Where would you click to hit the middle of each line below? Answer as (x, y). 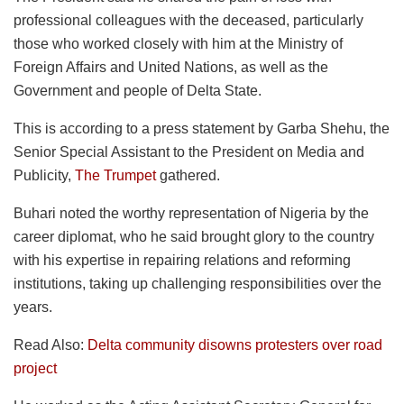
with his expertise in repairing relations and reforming (182, 260)
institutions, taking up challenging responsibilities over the (197, 283)
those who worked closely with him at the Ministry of (178, 43)
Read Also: (50, 344)
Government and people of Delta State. (138, 90)
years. (33, 307)
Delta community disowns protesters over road (235, 344)
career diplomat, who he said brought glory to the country (194, 236)
